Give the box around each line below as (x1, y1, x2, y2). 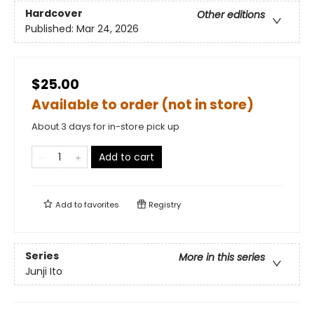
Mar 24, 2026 (76, 22, 139, 36)
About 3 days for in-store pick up (32, 120, 179, 133)
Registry (146, 199, 181, 210)
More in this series (179, 250, 265, 265)
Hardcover (25, 6, 83, 21)
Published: (25, 22, 76, 36)
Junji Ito (25, 264, 62, 279)
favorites (84, 199, 119, 210)
